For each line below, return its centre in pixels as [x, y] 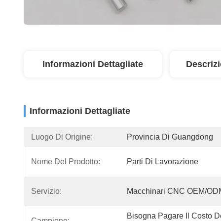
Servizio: [46, 191]
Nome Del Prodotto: [66, 162]
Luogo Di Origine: [62, 137]
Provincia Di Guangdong [170, 137]
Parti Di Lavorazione [163, 162]
